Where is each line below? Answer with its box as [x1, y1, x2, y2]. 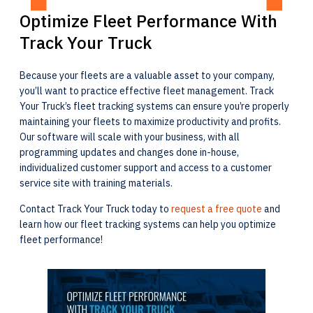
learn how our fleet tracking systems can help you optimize [20, 218, 276, 231]
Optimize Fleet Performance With [20, 10, 277, 32]
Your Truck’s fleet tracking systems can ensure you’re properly [20, 100, 289, 112]
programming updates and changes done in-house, [20, 146, 239, 159]
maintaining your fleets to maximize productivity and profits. [20, 115, 281, 128]
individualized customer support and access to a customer [20, 161, 272, 174]
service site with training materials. [20, 177, 175, 189]
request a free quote [171, 203, 262, 215]
